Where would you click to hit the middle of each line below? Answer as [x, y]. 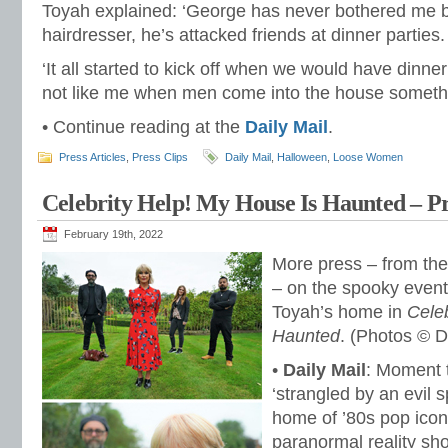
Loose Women [368, 157]
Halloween [302, 157]
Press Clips [160, 157]
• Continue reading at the [143, 127]
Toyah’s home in [339, 312]
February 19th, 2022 [113, 234]
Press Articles [92, 157]
